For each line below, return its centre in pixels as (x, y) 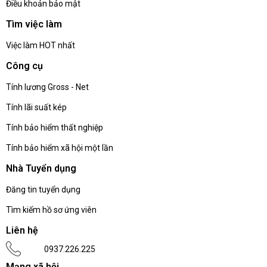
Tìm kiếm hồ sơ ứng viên (51, 210)
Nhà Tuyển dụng (41, 169)
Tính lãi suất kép (36, 108)
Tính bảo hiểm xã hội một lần (60, 148)
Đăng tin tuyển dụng (43, 190)
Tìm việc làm (34, 24)
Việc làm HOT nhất (41, 46)
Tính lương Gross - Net (47, 87)
